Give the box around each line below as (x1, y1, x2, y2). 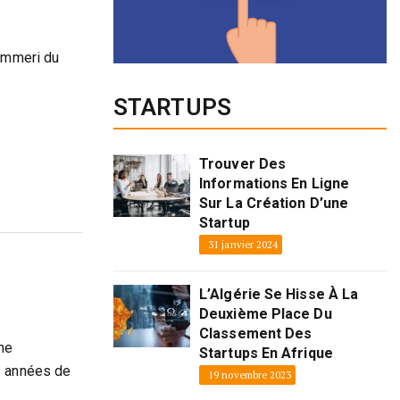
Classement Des (199, 324, 312, 342)
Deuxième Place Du (199, 304, 332, 322)
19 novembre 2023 (208, 368, 292, 381)
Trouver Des (199, 154, 287, 172)
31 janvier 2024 (208, 237, 279, 251)
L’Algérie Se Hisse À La (199, 285, 359, 303)
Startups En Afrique (199, 344, 333, 362)
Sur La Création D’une (199, 194, 349, 212)
